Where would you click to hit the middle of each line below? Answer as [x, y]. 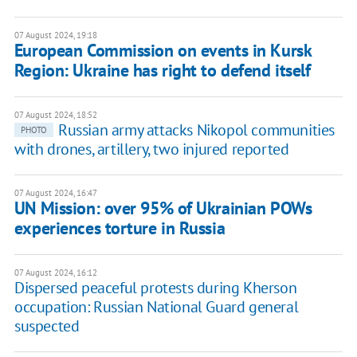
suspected [47, 326]
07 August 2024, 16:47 [55, 193]
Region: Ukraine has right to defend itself [162, 71]
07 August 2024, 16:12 [55, 273]
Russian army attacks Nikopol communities [196, 130]
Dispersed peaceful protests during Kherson [155, 288]
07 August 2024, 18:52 [55, 115]
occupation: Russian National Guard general [156, 307]
